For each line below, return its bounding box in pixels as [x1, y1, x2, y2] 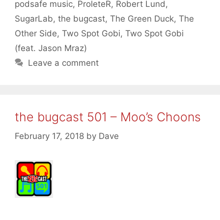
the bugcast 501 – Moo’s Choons [15, 110, 201, 125]
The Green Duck [110, 14, 174, 24]
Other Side [15, 28, 57, 39]
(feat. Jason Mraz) [15, 43, 87, 54]
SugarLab [15, 14, 53, 24]
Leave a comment [28, 58, 99, 68]
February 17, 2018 [15, 131, 84, 141]
